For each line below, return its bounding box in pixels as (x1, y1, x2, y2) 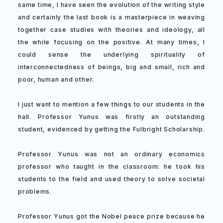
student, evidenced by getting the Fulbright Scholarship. (18, 125, 205, 133)
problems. (18, 188, 52, 195)
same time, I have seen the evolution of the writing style (18, 1, 205, 8)
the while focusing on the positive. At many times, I (18, 38, 205, 46)
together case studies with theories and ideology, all (18, 26, 205, 33)
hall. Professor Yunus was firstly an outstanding (18, 113, 205, 120)
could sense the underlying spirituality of (18, 51, 205, 58)
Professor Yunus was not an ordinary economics (18, 150, 205, 158)
